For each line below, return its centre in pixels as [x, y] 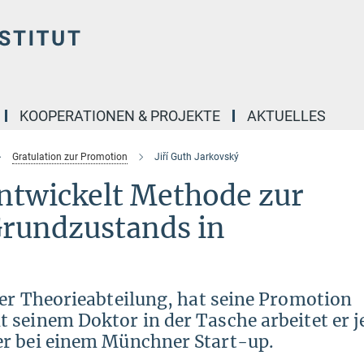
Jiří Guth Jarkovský [197, 157]
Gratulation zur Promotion [70, 157]
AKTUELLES [286, 116]
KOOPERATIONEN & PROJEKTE [120, 116]
